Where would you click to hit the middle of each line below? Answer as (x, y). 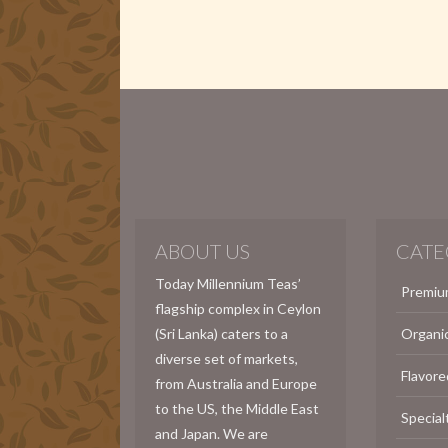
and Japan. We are (211, 433)
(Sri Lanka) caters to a (221, 333)
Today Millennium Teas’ (228, 283)
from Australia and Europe (236, 383)
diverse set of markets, (226, 358)
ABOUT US (202, 250)
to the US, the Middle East (237, 408)
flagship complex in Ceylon (238, 308)
